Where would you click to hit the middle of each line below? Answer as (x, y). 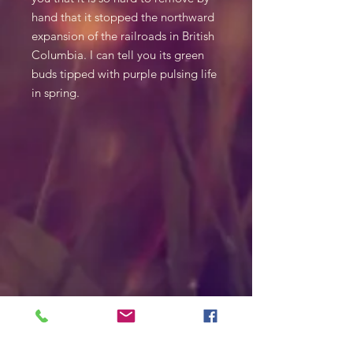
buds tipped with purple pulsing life (124, 74)
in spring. (56, 93)
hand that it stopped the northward (123, 17)
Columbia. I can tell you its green (118, 55)
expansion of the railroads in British (123, 36)
